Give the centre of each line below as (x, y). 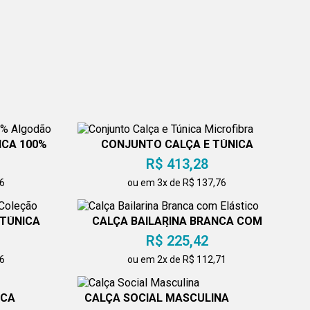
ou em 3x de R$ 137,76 (177, 183)
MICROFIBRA (177, 156)
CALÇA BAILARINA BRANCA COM (177, 221)
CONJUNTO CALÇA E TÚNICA (177, 145)
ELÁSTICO (177, 232)
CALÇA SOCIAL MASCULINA (156, 298)
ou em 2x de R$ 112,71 (177, 260)
